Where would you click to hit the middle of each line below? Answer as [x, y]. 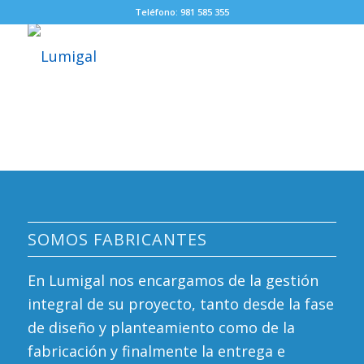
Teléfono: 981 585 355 [182, 12]
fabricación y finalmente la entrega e [156, 351]
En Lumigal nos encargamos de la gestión [173, 281]
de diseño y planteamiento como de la [161, 328]
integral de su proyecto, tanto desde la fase [180, 304]
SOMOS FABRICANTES [117, 239]
